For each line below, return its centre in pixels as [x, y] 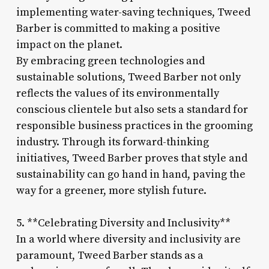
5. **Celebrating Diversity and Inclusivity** [123, 223]
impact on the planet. [69, 44]
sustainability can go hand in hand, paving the [131, 174]
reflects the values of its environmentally [117, 93]
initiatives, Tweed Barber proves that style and [131, 158]
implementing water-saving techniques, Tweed [133, 12]
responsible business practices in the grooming [134, 125]
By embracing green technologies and [110, 61]
